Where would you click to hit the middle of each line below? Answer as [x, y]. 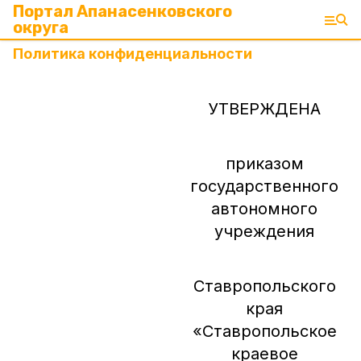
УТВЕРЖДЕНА [264, 109]
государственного [264, 186]
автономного [264, 209]
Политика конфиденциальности [133, 54]
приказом [264, 164]
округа [41, 27]
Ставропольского [264, 286]
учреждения [264, 231]
